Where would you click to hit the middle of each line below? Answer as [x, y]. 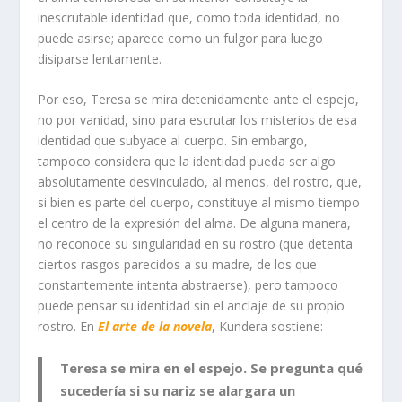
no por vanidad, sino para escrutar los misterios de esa [198, 120]
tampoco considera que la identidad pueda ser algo [187, 162]
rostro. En [68, 327]
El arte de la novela [155, 327]
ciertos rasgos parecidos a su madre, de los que [178, 265]
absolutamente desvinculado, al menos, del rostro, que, [200, 182]
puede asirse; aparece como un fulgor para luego [181, 38]
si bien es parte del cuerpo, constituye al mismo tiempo [199, 203]
